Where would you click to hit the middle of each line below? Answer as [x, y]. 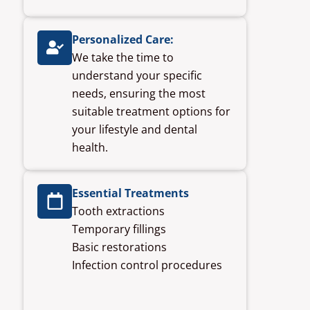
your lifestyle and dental [135, 129]
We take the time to [123, 57]
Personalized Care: [123, 39]
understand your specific [137, 75]
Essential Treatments [130, 193]
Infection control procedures [147, 265]
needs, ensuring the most [139, 93]
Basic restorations [119, 247]
